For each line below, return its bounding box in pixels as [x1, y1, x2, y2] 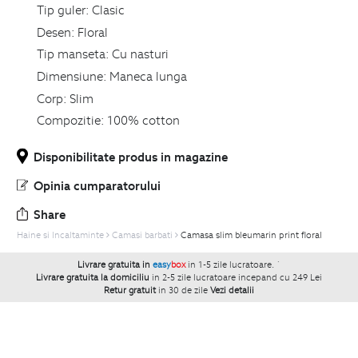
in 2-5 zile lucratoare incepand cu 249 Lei [152, 271, 322, 283]
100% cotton [106, 112, 180, 129]
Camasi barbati [112, 229, 173, 241]
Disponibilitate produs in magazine [34, 148, 228, 165]
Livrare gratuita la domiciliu [36, 271, 149, 283]
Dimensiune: [36, 67, 107, 84]
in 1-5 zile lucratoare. [188, 258, 276, 270]
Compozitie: [36, 112, 105, 129]
